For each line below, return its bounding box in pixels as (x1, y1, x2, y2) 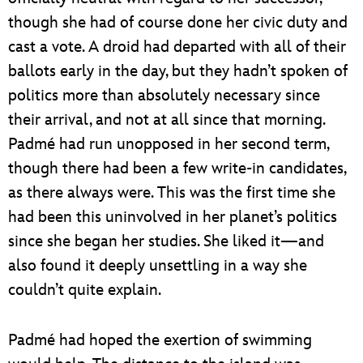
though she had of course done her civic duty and (8, 12, 348, 32)
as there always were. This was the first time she (8, 182, 335, 203)
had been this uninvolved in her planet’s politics (8, 207, 337, 227)
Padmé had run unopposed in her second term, (8, 134, 329, 154)
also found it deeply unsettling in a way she (8, 255, 307, 275)
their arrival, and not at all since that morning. (8, 109, 325, 130)
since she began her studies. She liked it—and (8, 231, 324, 251)
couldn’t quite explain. (8, 280, 161, 300)
